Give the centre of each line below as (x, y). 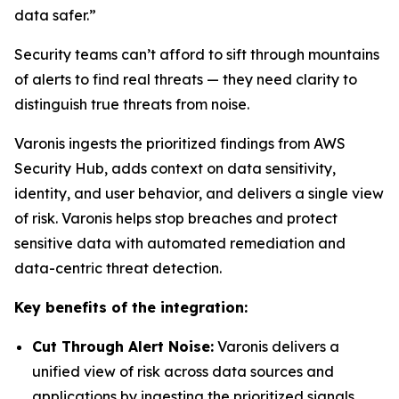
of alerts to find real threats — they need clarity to (186, 79)
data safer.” (55, 15)
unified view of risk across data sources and (183, 371)
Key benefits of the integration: (131, 307)
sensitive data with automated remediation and (180, 243)
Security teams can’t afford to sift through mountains (197, 54)
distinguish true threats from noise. (132, 104)
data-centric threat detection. (118, 268)
